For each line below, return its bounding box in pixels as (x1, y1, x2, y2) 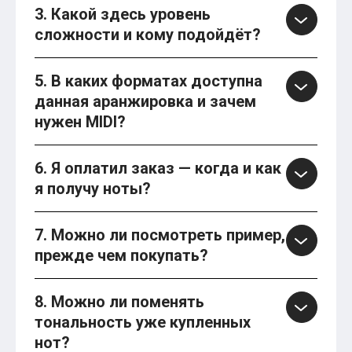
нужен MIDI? (35, 112, 126, 132)
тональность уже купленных (35, 313, 251, 332)
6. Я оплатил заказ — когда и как (35, 159, 281, 178)
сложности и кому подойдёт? (35, 25, 261, 45)
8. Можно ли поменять (35, 292, 204, 312)
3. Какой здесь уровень (35, 5, 211, 24)
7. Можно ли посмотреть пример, (35, 225, 285, 245)
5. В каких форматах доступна (35, 71, 262, 91)
